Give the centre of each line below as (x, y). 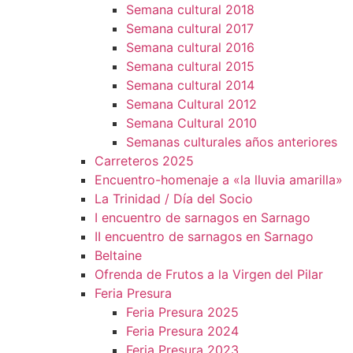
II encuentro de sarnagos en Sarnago (204, 236)
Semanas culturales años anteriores (232, 142)
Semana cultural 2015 (190, 66)
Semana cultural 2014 (190, 85)
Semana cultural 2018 (190, 9)
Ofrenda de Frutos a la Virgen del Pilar (209, 274)
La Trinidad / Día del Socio (174, 199)
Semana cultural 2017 (190, 28)
